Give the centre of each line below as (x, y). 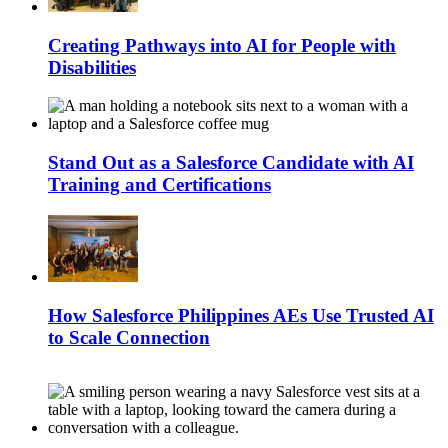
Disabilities (92, 67)
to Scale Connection (129, 337)
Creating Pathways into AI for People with (222, 45)
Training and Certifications (159, 185)
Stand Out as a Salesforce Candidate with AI (231, 163)
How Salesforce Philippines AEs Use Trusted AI (241, 315)
